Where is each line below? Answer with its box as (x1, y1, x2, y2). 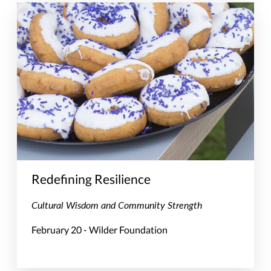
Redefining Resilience (31, 171, 151, 187)
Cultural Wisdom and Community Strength (31, 198, 203, 212)
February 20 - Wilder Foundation (31, 223, 168, 235)
